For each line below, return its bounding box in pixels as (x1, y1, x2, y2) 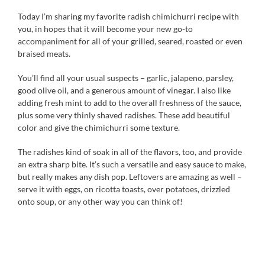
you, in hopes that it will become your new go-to (18, 23, 193, 34)
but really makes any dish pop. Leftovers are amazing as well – (18, 171, 242, 182)
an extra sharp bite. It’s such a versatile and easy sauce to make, (18, 159, 246, 169)
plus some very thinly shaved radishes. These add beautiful (18, 109, 230, 120)
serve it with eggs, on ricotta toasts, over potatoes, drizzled (18, 183, 230, 194)
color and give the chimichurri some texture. (18, 122, 180, 132)
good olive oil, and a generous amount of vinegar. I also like (18, 85, 231, 95)
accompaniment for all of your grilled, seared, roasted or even (18, 35, 243, 46)
